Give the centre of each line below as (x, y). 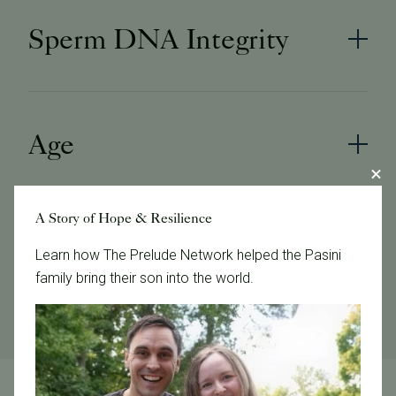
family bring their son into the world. (145, 278)
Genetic (76, 250)
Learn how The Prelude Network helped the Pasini (188, 255)
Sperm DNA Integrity (159, 39)
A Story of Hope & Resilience (124, 218)
